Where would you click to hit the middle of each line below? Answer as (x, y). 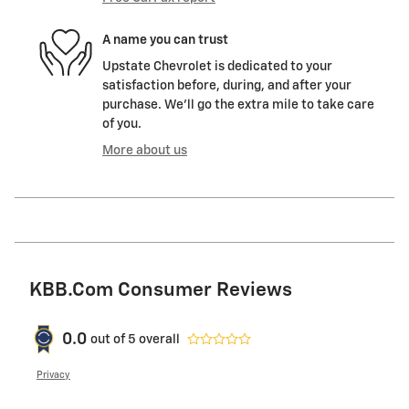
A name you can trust (165, 40)
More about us (145, 151)
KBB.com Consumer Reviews (161, 291)
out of (109, 339)
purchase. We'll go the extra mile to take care (238, 105)
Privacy (53, 376)
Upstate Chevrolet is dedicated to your (217, 67)
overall (158, 339)
